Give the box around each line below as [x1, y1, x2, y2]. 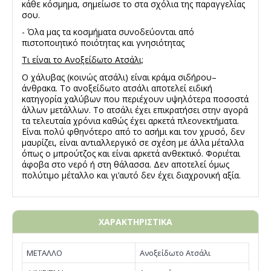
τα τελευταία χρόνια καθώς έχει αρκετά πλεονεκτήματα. [22, 114, 239, 126]
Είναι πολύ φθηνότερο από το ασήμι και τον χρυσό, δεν [22, 125, 245, 137]
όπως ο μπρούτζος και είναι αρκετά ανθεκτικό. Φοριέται [22, 147, 240, 159]
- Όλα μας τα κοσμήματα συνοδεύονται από [22, 26, 194, 38]
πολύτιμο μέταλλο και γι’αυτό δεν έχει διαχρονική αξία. [22, 169, 241, 181]
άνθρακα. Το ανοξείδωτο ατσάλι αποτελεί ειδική [22, 82, 212, 94]
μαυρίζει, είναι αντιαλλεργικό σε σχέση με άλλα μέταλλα [22, 136, 244, 148]
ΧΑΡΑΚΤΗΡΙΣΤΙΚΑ [99, 215, 172, 227]
